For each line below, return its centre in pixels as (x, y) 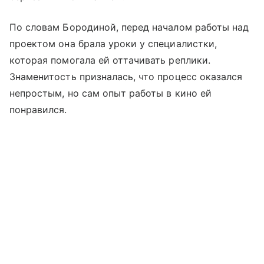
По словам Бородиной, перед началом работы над (129, 27)
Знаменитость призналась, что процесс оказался (126, 77)
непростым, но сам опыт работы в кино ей (110, 93)
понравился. (38, 110)
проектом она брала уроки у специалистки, (113, 44)
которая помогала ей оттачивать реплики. (110, 60)
